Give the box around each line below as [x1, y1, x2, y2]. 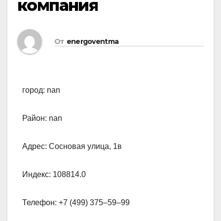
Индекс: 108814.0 [22, 170, 86, 179]
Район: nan [22, 114, 62, 123]
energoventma [66, 37, 119, 46]
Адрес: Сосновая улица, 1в [22, 142, 122, 151]
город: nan [22, 86, 60, 95]
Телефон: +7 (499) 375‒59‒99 [22, 198, 130, 207]
